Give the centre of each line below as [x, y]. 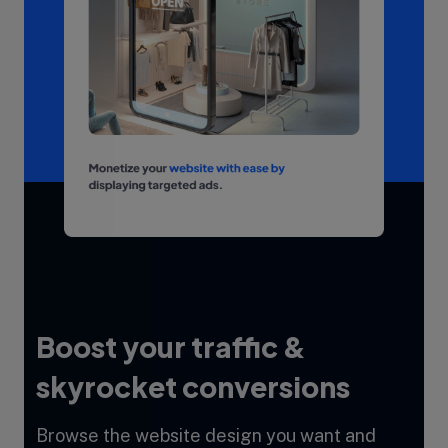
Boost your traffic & [171, 346]
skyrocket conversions [193, 386]
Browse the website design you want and [206, 435]
